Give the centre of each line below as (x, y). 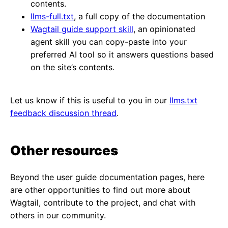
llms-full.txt (52, 16)
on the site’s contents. (73, 67)
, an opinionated (164, 29)
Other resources (64, 150)
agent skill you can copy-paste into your (109, 42)
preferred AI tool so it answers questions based (122, 54)
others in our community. (58, 215)
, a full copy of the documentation (139, 16)
